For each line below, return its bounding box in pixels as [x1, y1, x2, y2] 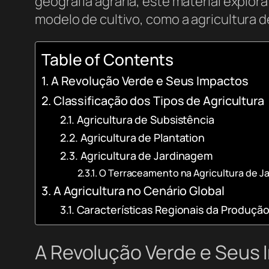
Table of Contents [41, 49, 174, 71]
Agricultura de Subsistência [76, 112, 214, 127]
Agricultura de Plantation [80, 130, 205, 145]
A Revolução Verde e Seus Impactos [50, 73, 249, 89]
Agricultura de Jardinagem [80, 148, 213, 163]
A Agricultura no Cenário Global [53, 183, 225, 199]
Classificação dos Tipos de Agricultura [53, 92, 264, 109]
